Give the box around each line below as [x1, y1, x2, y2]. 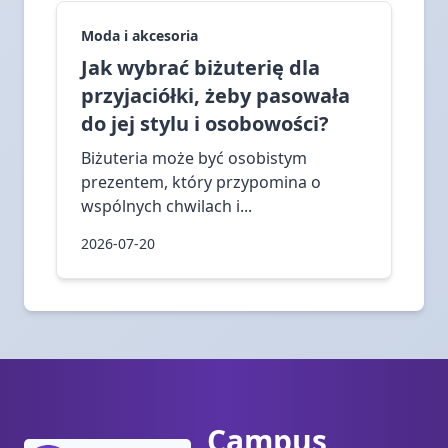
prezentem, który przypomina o [81, 170, 321, 193]
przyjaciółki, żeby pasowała [81, 81, 350, 109]
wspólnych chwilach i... [81, 194, 252, 217]
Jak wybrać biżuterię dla [81, 53, 320, 81]
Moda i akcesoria [81, 25, 198, 45]
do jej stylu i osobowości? [81, 109, 329, 137]
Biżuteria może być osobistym [81, 146, 307, 169]
